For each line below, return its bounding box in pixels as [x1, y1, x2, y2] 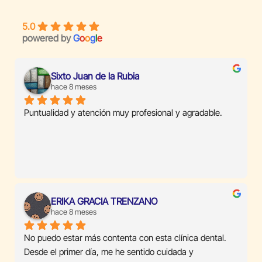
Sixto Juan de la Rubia [51, 70, 139, 82]
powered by [22, 32, 73, 44]
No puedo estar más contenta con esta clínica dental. [24, 232, 226, 244]
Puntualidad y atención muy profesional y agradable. [24, 107, 222, 119]
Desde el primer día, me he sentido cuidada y [24, 246, 194, 258]
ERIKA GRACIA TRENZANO [51, 195, 157, 208]
